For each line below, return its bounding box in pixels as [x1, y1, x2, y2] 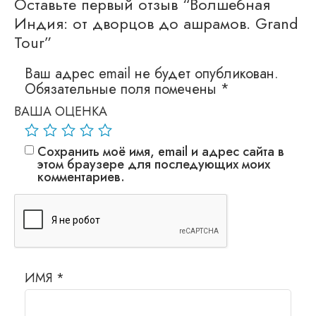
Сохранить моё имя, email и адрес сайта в [37, 142, 284, 161]
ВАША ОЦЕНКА [14, 102, 107, 121]
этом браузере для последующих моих [37, 154, 270, 174]
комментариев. [37, 167, 125, 186]
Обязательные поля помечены [25, 78, 221, 99]
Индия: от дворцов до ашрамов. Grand [14, 11, 298, 35]
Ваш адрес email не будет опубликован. [25, 63, 279, 84]
